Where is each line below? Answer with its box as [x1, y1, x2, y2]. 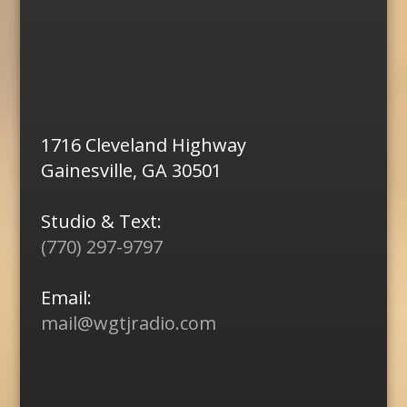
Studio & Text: [40, 292, 162, 317]
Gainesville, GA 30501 [40, 241, 222, 266]
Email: [40, 368, 92, 393]
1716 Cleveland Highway [40, 215, 246, 241]
